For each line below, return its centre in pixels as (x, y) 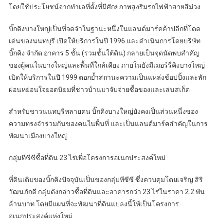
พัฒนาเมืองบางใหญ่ (38, 136)
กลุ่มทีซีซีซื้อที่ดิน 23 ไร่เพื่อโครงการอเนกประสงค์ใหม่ (87, 157)
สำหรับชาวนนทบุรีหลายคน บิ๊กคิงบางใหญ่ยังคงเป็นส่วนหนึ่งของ (103, 111)
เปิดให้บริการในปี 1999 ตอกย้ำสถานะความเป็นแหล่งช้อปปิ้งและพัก (107, 77)
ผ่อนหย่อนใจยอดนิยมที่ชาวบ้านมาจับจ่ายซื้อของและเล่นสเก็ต (99, 89)
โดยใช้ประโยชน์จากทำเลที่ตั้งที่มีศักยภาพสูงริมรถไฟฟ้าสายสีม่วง (104, 7)
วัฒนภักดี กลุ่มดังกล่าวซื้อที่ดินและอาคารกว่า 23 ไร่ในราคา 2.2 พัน (107, 191)
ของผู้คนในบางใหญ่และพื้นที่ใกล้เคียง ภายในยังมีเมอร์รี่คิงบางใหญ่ (107, 65)
